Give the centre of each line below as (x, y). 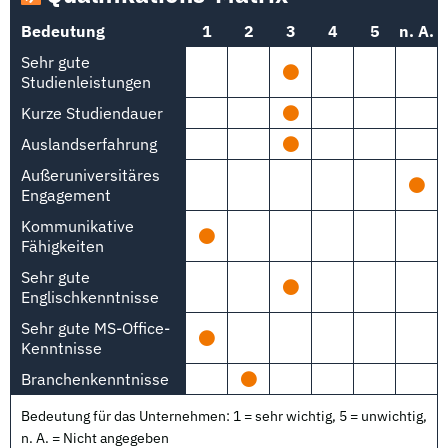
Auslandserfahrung (89, 144)
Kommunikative (77, 226)
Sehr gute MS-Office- (95, 328)
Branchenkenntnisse (95, 379)
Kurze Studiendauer (92, 113)
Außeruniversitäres (90, 175)
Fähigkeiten (62, 246)
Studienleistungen (86, 82)
